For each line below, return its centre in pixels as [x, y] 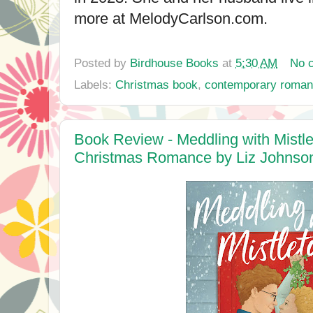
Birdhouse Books [174, 63]
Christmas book [156, 84]
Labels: [95, 84]
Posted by [102, 63]
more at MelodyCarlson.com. [171, 19]
